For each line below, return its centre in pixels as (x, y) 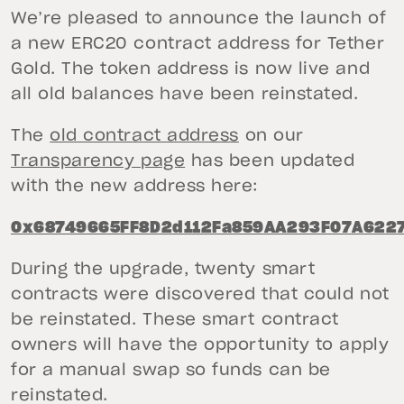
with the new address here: (135, 187)
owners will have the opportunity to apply (200, 346)
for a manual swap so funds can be (171, 371)
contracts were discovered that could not (200, 295)
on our (271, 137)
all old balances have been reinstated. (185, 95)
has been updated (270, 162)
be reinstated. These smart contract (175, 321)
